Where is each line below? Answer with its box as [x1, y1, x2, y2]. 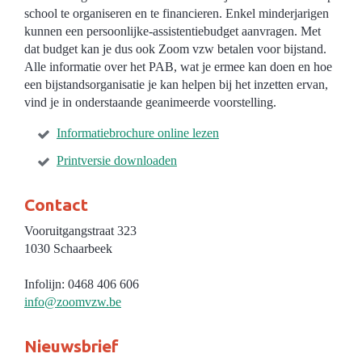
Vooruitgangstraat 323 [24, 224, 137, 238]
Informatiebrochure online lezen [57, 126, 219, 140]
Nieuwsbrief [24, 336, 119, 356]
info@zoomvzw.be [24, 295, 121, 309]
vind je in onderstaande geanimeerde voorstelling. [24, 95, 276, 109]
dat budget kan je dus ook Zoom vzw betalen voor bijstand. [24, 42, 326, 56]
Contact [24, 195, 88, 214]
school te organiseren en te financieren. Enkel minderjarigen [24, 6, 329, 20]
